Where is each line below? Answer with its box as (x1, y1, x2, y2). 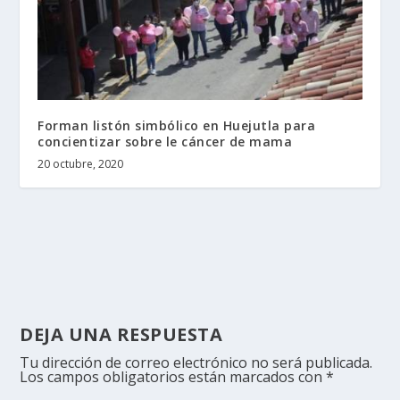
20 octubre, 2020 (37, 155, 124, 171)
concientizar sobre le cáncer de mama (37, 132, 293, 150)
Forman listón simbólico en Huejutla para (37, 116, 316, 134)
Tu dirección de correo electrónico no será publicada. (20, 352, 373, 372)
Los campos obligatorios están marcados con (20, 366, 327, 387)
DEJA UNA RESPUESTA (20, 321, 223, 346)
